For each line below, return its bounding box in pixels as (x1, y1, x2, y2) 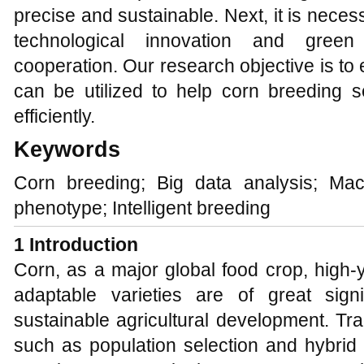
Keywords (14, 137, 120, 162)
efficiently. (14, 106, 95, 127)
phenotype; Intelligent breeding (14, 197, 271, 219)
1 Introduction (14, 234, 138, 255)
